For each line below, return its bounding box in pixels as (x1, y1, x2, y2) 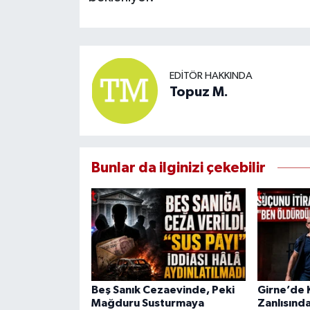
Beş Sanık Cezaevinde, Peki (91, 284, 235, 295)
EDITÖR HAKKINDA (169, 71, 253, 82)
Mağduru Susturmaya (91, 297, 204, 309)
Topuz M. (169, 85, 228, 100)
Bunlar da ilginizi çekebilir (91, 160, 266, 175)
